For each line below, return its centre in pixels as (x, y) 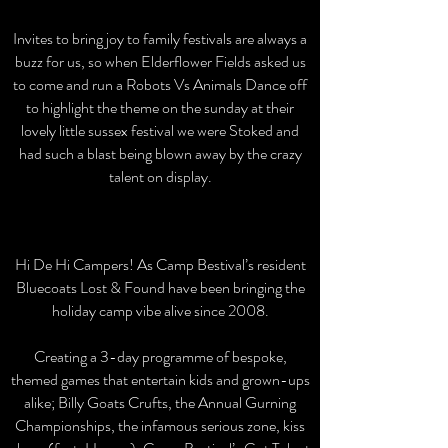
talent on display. (160, 176)
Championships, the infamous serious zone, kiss (160, 425)
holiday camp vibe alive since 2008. (160, 310)
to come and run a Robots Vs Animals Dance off (160, 84)
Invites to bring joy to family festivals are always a (160, 38)
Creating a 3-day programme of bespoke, (160, 356)
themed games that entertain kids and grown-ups (160, 379)
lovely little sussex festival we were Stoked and (160, 130)
